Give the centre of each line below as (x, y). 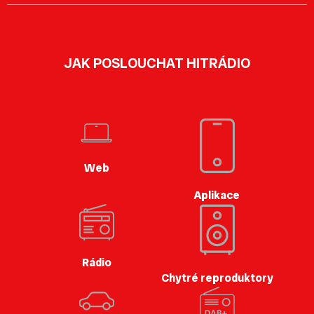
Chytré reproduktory (217, 278)
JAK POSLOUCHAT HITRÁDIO (157, 63)
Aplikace (217, 196)
